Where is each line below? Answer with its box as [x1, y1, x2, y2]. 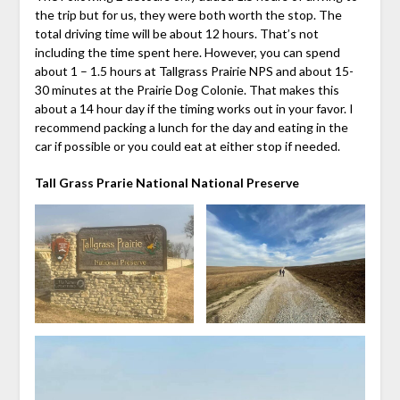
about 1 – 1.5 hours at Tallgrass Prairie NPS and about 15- [34, 62, 354, 79]
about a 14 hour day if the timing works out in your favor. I [34, 100, 354, 116]
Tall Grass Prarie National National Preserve [34, 174, 299, 190]
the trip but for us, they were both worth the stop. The [34, 6, 342, 22]
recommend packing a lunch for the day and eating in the [34, 119, 348, 135]
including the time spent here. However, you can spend [34, 44, 340, 60]
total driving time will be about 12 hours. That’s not [34, 25, 319, 41]
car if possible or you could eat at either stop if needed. [34, 137, 340, 154]
